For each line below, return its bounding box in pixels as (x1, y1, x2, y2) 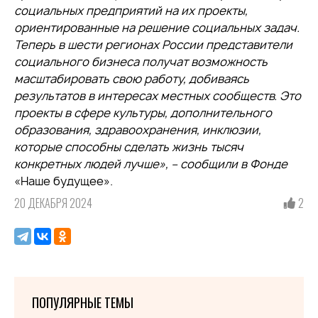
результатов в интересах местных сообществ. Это (14, 87, 301, 104)
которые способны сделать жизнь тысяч (14, 138, 243, 155)
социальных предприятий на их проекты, (14, 2, 248, 18)
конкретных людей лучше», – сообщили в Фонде (14, 155, 287, 172)
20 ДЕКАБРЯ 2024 (14, 194, 92, 212)
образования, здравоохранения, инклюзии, (14, 121, 261, 138)
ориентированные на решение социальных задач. (14, 19, 300, 35)
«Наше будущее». (14, 172, 113, 189)
